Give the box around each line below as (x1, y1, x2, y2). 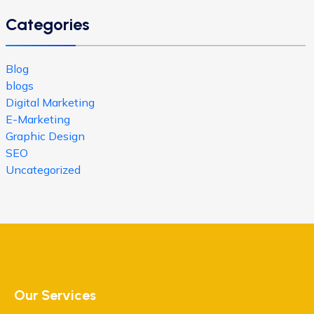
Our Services (14, 287, 96, 303)
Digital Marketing (6, 95, 95, 109)
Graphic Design (6, 129, 85, 143)
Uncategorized (6, 163, 81, 177)
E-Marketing (6, 112, 70, 126)
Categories (6, 14, 90, 34)
